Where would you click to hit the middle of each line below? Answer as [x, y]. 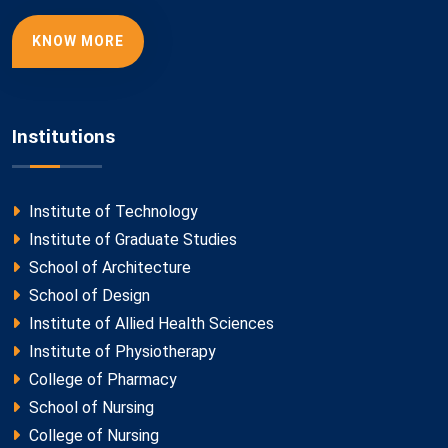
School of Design [87, 295]
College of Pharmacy [101, 379]
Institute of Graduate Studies [131, 239]
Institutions [63, 136]
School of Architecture [108, 267]
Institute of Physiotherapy [120, 351]
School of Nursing [89, 407]
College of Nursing [92, 435]
